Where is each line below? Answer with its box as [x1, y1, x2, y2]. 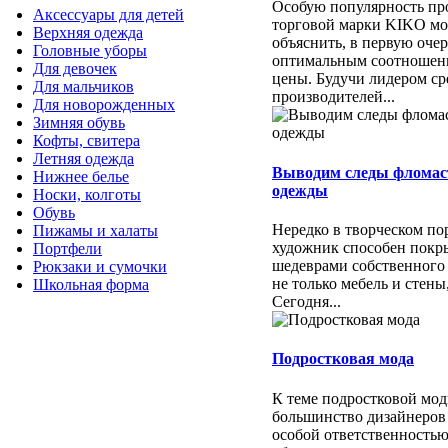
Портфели [33, 240, 102, 258]
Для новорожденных [33, 96, 175, 114]
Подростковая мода [272, 350, 414, 368]
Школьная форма [33, 276, 149, 294]
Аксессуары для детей [33, 6, 184, 24]
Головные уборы [33, 42, 147, 60]
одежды [272, 181, 328, 199]
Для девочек [33, 60, 117, 78]
